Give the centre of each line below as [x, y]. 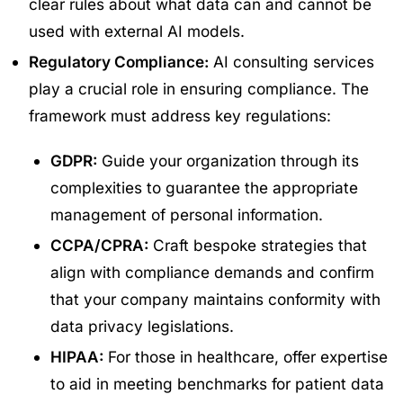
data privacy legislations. [142, 326]
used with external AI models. [137, 31]
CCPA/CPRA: [99, 245]
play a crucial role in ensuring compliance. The [199, 88]
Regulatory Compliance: [119, 61]
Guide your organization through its [228, 160]
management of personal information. [187, 214]
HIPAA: [77, 356]
